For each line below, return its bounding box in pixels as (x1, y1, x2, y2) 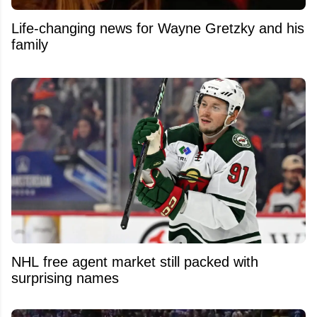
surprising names (11, 270, 119, 286)
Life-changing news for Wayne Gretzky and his (11, 20, 304, 36)
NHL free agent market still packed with (11, 253, 258, 270)
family (11, 36, 48, 52)
